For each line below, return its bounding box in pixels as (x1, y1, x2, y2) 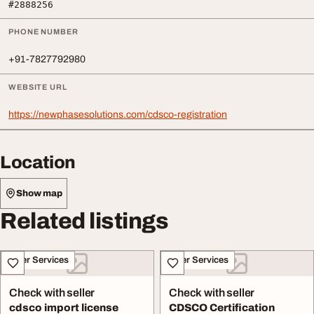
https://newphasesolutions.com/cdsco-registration (8, 109, 227, 120)
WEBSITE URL (8, 83, 67, 91)
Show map (16, 188, 62, 198)
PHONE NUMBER (8, 27, 78, 36)
